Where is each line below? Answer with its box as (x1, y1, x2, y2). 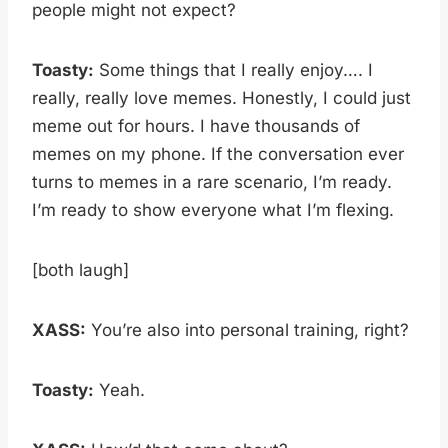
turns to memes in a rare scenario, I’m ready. (32, 171, 392, 192)
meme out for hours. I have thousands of (32, 115, 360, 136)
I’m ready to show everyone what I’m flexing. (32, 199, 394, 220)
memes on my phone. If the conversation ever (32, 143, 404, 164)
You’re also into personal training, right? (86, 319, 409, 340)
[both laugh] (32, 259, 129, 280)
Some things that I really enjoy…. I (94, 59, 373, 80)
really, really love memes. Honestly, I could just (32, 87, 411, 108)
